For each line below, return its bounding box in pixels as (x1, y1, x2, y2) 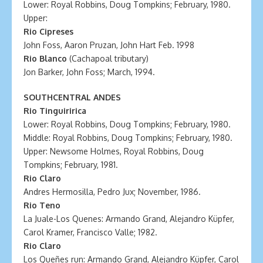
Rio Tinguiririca (23, 106, 86, 116)
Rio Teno (23, 200, 60, 210)
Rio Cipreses (23, 26, 73, 36)
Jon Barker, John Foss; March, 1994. (23, 67, 155, 77)
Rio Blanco (23, 53, 69, 63)
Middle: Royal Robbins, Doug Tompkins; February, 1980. (23, 133, 232, 143)
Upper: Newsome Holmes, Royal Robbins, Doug (23, 146, 204, 156)
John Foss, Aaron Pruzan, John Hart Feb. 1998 (23, 40, 194, 50)
